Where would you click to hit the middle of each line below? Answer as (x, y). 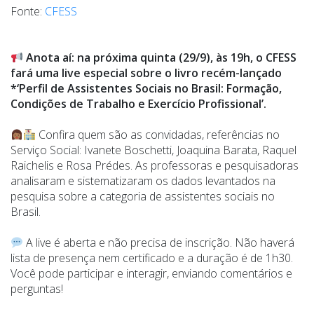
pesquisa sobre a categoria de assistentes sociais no (143, 197)
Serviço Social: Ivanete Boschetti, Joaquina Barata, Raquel (153, 150)
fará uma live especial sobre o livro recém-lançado (146, 73)
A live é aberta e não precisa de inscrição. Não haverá (159, 243)
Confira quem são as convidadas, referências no (158, 135)
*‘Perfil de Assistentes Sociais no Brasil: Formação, (146, 89)
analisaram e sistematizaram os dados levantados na (143, 181)
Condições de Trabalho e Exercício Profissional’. (138, 104)
